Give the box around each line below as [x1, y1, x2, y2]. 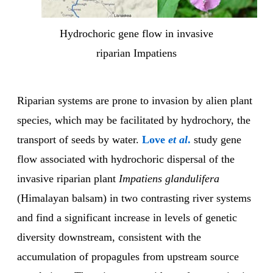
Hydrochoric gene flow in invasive [60, 27, 213, 40]
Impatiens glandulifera [119, 172, 219, 185]
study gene [194, 133, 241, 146]
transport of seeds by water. [17, 133, 142, 146]
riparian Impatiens [96, 47, 177, 60]
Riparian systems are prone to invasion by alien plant [17, 94, 252, 107]
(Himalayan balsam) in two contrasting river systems [17, 192, 251, 205]
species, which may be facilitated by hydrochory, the [17, 114, 250, 127]
